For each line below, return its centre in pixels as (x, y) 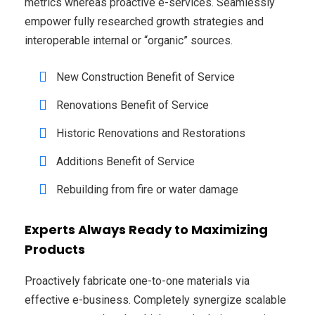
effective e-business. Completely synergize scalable (155, 300)
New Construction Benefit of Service (146, 77)
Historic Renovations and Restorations (151, 133)
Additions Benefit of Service (126, 161)
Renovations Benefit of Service (133, 105)
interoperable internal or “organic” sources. (129, 40)
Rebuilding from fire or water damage (147, 189)
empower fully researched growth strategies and (144, 21)
